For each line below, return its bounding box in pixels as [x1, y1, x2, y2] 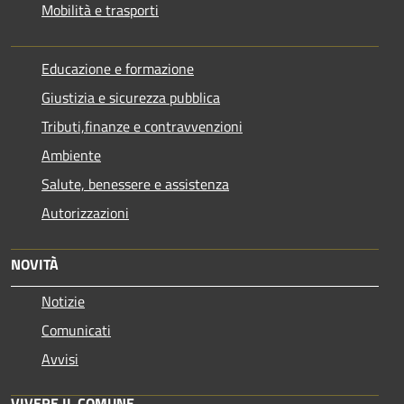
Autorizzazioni [41, 201, 129, 224]
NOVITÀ [11, 252, 59, 275]
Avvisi [41, 347, 78, 370]
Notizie [41, 289, 85, 312]
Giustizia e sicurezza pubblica [41, 86, 220, 108]
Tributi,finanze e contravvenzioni [41, 115, 243, 137]
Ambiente [41, 143, 101, 166]
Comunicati [41, 318, 111, 341]
